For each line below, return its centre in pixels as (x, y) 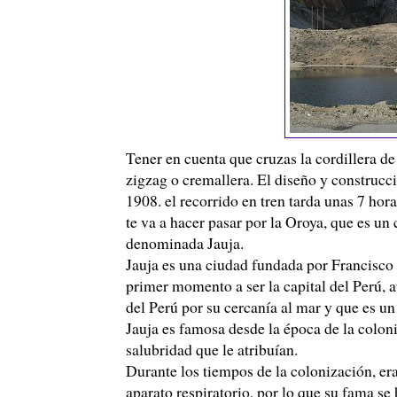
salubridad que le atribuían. (212, 349)
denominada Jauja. (185, 242)
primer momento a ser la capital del (239, 285)
